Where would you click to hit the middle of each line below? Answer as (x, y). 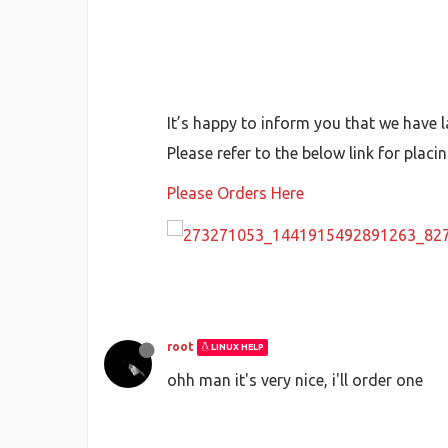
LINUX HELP (236, 346)
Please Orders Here (235, 193)
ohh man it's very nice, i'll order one (295, 379)
